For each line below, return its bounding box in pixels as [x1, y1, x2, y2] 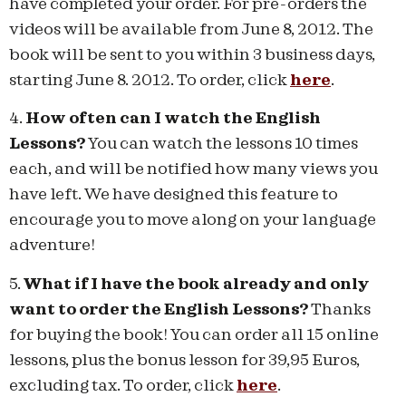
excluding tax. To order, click [9, 377, 237, 393]
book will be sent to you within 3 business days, [9, 46, 375, 63]
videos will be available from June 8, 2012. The [9, 21, 373, 37]
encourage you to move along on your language [9, 212, 376, 228]
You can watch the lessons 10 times [85, 136, 358, 152]
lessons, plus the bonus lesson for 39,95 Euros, [9, 352, 360, 368]
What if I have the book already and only [24, 275, 369, 292]
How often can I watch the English [25, 111, 321, 127]
